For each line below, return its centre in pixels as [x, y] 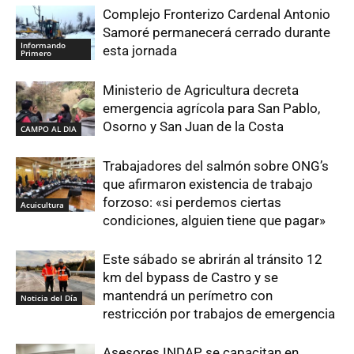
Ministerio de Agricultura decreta [201, 90]
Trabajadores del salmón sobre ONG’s [216, 166]
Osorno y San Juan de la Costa [193, 127]
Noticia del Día [49, 298]
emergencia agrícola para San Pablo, [211, 109]
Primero [36, 53]
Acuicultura [42, 205]
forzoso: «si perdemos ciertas [192, 203]
